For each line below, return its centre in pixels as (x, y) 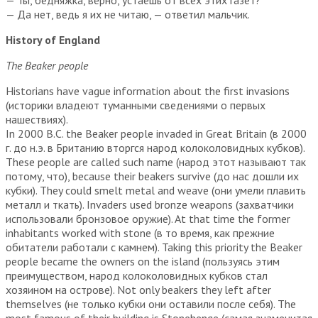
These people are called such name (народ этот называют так (156, 161)
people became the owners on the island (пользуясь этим (143, 261)
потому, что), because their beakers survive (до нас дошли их (152, 176)
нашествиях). (37, 119)
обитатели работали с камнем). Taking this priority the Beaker (154, 247)
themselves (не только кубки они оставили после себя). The (151, 303)
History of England (53, 39)
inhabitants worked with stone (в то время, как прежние (140, 232)
